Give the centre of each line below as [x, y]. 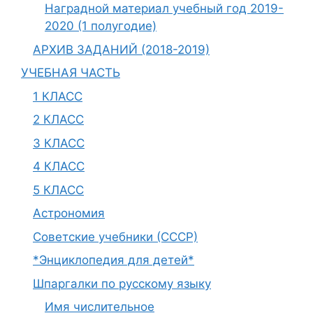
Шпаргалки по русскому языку [122, 283]
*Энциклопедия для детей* [114, 260]
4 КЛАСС [59, 166]
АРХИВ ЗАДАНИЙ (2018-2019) [121, 49]
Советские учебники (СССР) [115, 236]
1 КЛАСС [58, 96]
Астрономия [69, 213]
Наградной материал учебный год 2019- [164, 8]
